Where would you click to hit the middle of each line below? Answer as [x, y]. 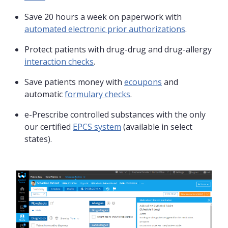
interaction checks [59, 61]
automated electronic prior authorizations [105, 29]
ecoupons [143, 82]
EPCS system [97, 126]
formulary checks [97, 94]
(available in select [157, 126]
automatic [45, 94]
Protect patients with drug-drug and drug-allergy [118, 49]
